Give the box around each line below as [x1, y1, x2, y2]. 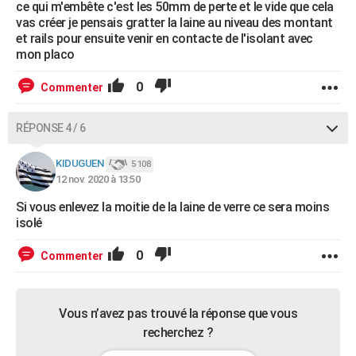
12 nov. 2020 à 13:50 [56, 173, 140, 185]
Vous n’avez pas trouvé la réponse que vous [59, 306, 297, 321]
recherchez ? [143, 325, 213, 340]
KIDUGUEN [56, 157, 103, 170]
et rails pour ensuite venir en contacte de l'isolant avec [16, 31, 313, 46]
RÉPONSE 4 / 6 [16, 122, 86, 134]
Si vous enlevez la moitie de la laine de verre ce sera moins [16, 199, 329, 215]
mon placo [16, 47, 75, 62]
